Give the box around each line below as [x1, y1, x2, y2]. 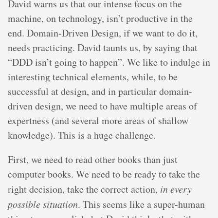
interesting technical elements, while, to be [8, 70, 178, 84]
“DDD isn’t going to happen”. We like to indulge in [8, 55, 210, 69]
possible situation [8, 198, 78, 211]
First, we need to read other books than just [8, 153, 178, 166]
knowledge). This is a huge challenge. [8, 128, 156, 142]
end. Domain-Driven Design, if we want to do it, [8, 26, 198, 40]
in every [160, 182, 192, 196]
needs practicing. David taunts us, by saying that [8, 41, 198, 54]
